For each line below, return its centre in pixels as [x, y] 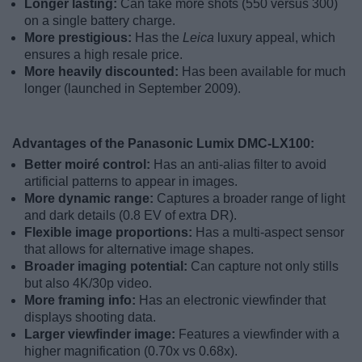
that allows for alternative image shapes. [139, 250]
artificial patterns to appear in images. [131, 182]
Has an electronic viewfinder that [232, 301]
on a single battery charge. [100, 21]
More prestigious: [80, 38]
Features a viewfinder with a [259, 335]
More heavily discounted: [103, 72]
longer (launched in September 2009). [133, 89]
